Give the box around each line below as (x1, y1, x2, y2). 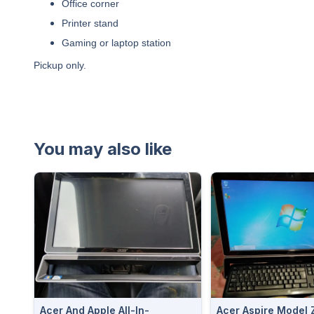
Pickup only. (34, 60, 86, 71)
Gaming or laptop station (62, 37, 171, 48)
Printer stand (62, 18, 118, 29)
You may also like (34, 139, 172, 159)
